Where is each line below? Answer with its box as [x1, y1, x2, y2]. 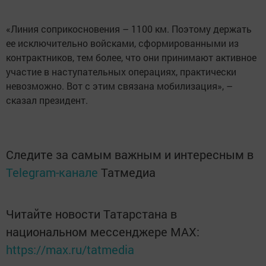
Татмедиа [101, 164, 156, 180]
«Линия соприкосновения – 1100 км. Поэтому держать [6, 23, 252, 35]
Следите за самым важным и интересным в [6, 147, 254, 162]
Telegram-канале [6, 164, 98, 180]
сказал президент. [6, 94, 88, 106]
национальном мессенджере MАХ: [6, 224, 199, 239]
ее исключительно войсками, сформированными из [6, 37, 239, 49]
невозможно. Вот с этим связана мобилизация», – [6, 80, 233, 92]
